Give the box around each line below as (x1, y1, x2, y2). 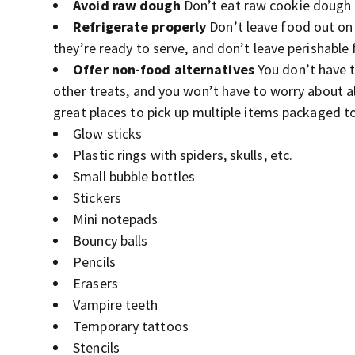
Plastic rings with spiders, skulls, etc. (73, 146, 293, 164)
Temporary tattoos (73, 317, 189, 335)
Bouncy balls (73, 231, 148, 250)
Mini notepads (73, 210, 158, 228)
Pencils (73, 253, 116, 271)
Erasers (73, 274, 118, 292)
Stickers (73, 189, 121, 207)
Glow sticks (73, 124, 143, 143)
